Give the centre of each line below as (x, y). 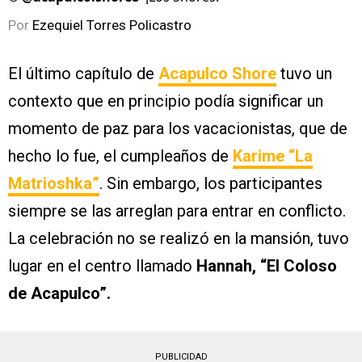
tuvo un (304, 74)
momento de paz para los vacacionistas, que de (178, 129)
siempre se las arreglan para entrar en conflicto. (177, 211)
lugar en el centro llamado (102, 266)
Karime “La (273, 156)
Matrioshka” (54, 184)
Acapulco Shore (217, 74)
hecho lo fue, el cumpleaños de (120, 156)
